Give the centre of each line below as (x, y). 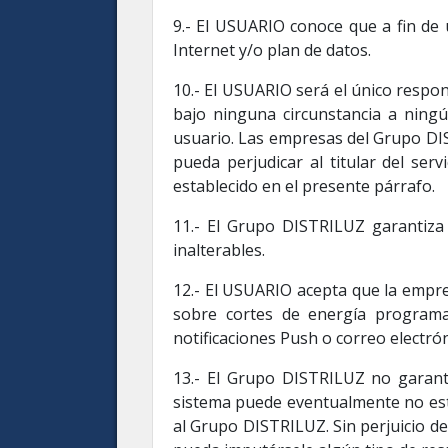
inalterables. (219, 250)
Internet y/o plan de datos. (272, 50)
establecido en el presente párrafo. (304, 186)
